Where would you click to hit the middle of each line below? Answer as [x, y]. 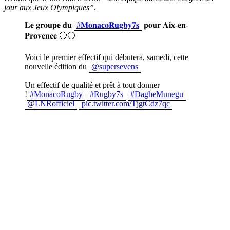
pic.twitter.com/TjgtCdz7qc [126, 103]
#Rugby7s [107, 94]
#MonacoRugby [56, 94]
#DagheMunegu [157, 94]
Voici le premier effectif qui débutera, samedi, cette [107, 57]
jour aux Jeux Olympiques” [49, 7]
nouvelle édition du [57, 66]
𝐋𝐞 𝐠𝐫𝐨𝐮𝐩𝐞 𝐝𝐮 [49, 25]
